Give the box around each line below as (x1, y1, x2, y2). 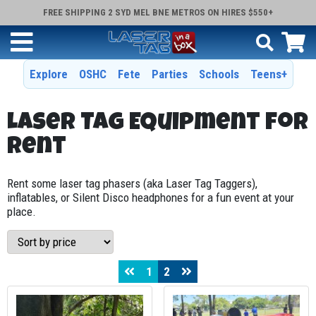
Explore (29, 67, 68, 81)
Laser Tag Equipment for (7, 111, 308, 136)
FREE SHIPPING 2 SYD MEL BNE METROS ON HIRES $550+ (43, 7, 273, 18)
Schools (198, 67, 239, 81)
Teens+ (250, 67, 287, 81)
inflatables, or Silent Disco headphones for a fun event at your (7, 190, 294, 205)
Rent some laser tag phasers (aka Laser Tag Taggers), (7, 176, 257, 190)
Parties (151, 67, 188, 81)
